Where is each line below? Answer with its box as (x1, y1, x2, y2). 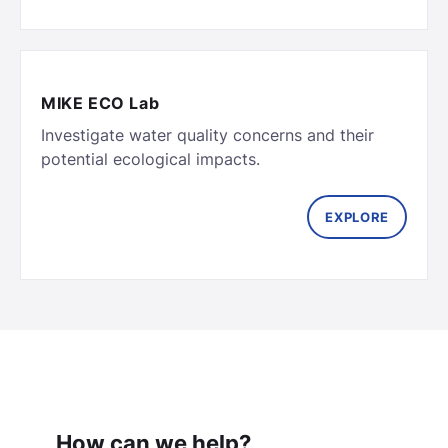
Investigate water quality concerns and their (41, 124, 374, 145)
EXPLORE (325, 208, 389, 225)
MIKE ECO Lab (41, 92, 160, 113)
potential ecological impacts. (41, 148, 260, 169)
